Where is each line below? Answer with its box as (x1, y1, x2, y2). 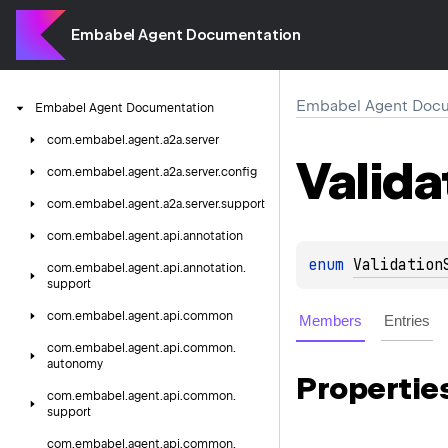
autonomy (47, 357, 103, 371)
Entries (384, 311, 430, 329)
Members (299, 311, 362, 329)
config (221, 165, 257, 179)
